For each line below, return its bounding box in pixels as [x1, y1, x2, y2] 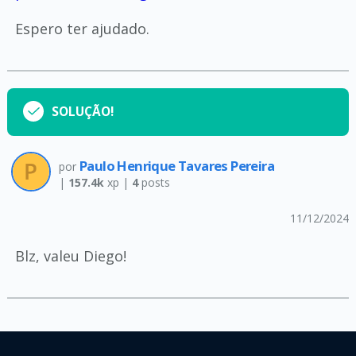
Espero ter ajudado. [14, 18, 149, 38]
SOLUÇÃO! [51, 103, 114, 120]
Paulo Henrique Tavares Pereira [79, 156, 274, 175]
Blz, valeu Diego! [14, 246, 126, 265]
